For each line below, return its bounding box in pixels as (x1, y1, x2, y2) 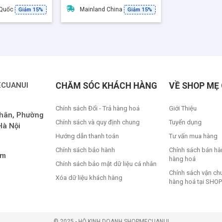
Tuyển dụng (168, 118, 202, 126)
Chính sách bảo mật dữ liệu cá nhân (55, 160, 157, 167)
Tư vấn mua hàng (168, 132, 218, 140)
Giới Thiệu (168, 104, 197, 112)
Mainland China (79, 5, 124, 13)
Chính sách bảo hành (55, 146, 115, 154)
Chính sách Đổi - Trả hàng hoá (55, 104, 140, 112)
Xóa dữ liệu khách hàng (55, 173, 123, 181)
